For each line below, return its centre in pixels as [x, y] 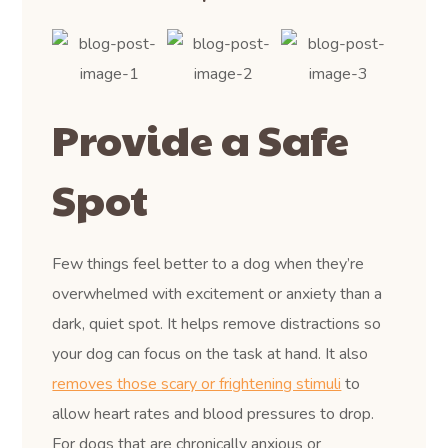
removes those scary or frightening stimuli [197, 384]
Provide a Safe [201, 139]
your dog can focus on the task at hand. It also [210, 354]
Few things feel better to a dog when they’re [208, 264]
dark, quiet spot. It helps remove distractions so [217, 324]
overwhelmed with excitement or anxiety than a [217, 294]
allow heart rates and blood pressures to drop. [213, 414]
